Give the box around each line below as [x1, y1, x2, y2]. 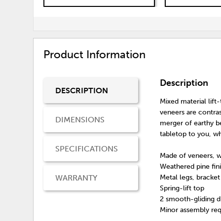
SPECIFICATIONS [55, 144, 118, 153]
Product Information [43, 48, 146, 61]
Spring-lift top [160, 184, 205, 192]
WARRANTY [55, 173, 98, 183]
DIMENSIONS [55, 114, 105, 124]
